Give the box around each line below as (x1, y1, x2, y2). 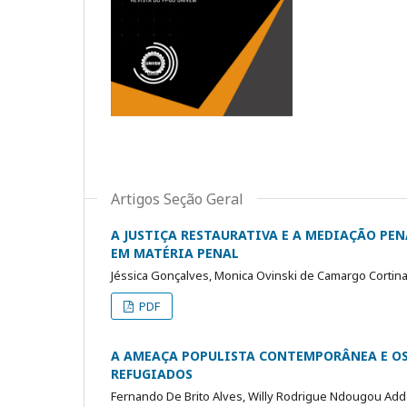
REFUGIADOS (111, 364, 193, 382)
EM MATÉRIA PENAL (111, 243, 239, 262)
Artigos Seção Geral (111, 188, 243, 209)
